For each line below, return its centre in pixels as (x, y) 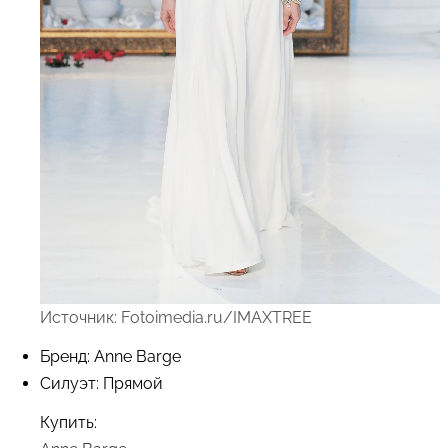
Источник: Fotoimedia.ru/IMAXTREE (176, 317)
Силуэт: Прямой (101, 383)
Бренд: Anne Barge (110, 356)
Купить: (68, 422)
